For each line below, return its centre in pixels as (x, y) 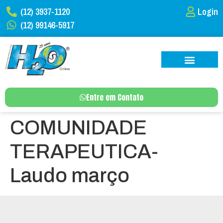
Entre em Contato (115, 97)
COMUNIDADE (78, 127)
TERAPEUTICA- (84, 151)
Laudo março (70, 175)
